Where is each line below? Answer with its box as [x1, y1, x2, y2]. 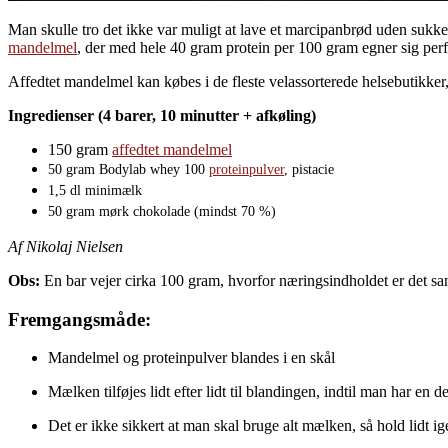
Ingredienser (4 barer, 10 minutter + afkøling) [8, 106, 316, 124]
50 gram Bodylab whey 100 [48, 161, 209, 177]
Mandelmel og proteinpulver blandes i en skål [48, 349, 335, 367]
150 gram [48, 140, 112, 158]
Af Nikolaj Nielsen [8, 237, 123, 255]
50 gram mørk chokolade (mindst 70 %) [48, 203, 276, 219]
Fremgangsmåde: [8, 308, 151, 330]
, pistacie [284, 161, 334, 177]
